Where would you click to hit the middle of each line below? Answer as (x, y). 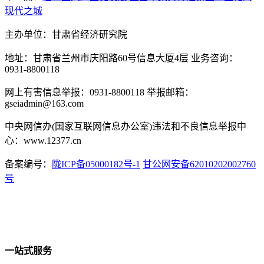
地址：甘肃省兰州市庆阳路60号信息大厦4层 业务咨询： (121, 58)
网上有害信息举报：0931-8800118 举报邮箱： (99, 92)
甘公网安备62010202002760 (199, 164)
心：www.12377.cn (43, 141)
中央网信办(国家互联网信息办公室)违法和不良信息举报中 (126, 126)
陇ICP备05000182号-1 (96, 164)
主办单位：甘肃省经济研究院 (66, 34)
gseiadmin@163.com (44, 103)
